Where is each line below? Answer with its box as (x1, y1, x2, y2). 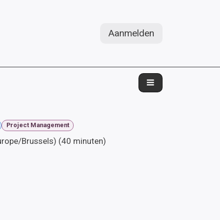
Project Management (6, 121, 69, 129)
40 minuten (61, 136, 103, 146)
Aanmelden (109, 27, 154, 39)
